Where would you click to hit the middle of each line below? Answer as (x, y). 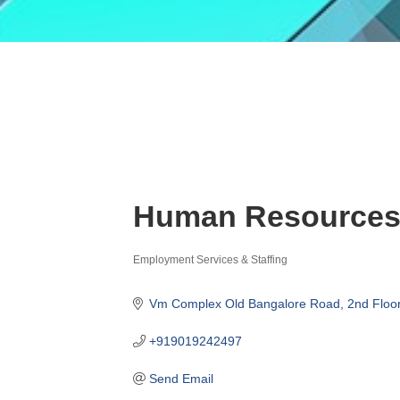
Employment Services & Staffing (211, 259)
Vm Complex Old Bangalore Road (244, 303)
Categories (171, 274)
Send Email (181, 378)
